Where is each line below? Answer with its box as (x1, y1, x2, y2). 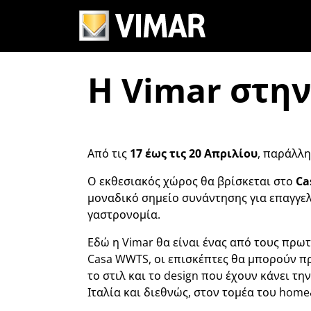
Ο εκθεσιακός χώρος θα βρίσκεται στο (87, 174, 296, 189)
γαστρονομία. (87, 207, 160, 222)
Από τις (87, 146, 130, 161)
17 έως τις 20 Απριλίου (130, 146, 258, 161)
